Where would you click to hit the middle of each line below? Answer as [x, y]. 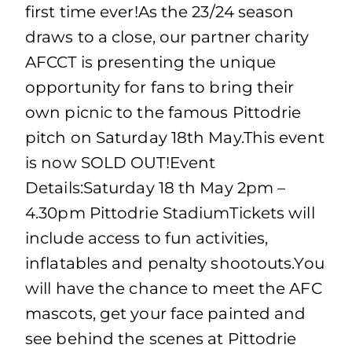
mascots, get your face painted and [166, 313]
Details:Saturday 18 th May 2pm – [156, 188]
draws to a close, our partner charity [167, 37]
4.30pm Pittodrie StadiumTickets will [170, 213]
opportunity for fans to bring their [160, 87]
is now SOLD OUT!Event [121, 163]
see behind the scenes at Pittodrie [161, 339]
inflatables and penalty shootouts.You [175, 263]
